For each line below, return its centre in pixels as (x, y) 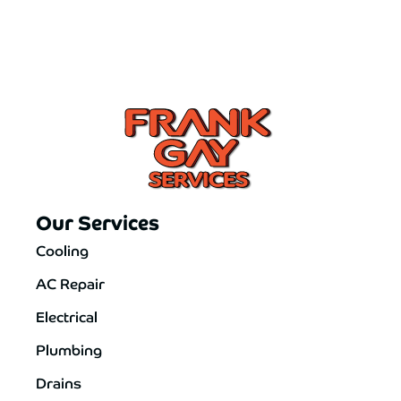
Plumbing (69, 349)
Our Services (98, 221)
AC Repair (70, 282)
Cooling (62, 249)
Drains (59, 382)
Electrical (67, 316)
